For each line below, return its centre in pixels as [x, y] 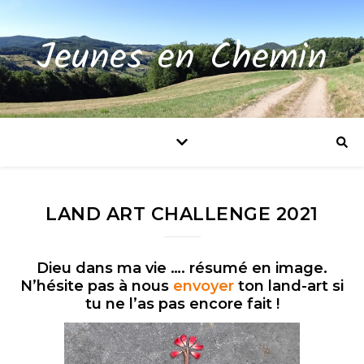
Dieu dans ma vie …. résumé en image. [182, 268]
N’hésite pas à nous [97, 286]
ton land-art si [291, 286]
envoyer [206, 286]
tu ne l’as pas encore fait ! [182, 304]
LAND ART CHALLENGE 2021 [182, 214]
